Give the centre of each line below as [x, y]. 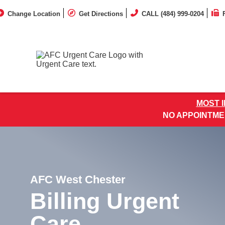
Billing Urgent [105, 201]
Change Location [34, 14]
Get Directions [101, 14]
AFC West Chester [78, 179]
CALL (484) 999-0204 [173, 14]
